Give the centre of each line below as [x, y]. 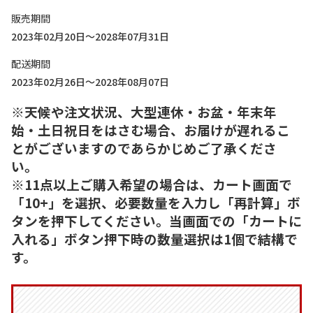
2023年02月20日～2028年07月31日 [90, 36]
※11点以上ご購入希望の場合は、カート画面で [152, 184]
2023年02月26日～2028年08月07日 [90, 82]
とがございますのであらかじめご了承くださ [144, 148]
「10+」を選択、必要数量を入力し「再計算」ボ [156, 202]
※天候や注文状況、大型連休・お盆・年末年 [144, 111]
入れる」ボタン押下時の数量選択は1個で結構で [154, 239]
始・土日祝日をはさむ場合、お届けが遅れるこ [151, 130]
